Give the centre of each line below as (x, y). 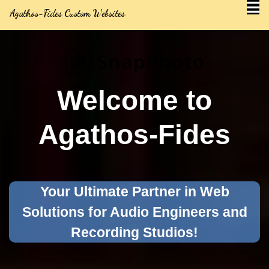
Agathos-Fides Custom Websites (67, 13)
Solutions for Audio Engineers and (134, 212)
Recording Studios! (134, 233)
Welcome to (134, 101)
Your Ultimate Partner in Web (134, 192)
